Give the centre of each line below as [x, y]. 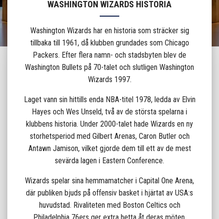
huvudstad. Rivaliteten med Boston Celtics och [109, 205]
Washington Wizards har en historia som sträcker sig [109, 31]
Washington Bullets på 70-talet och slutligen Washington [109, 67]
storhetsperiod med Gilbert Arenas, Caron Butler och [109, 136]
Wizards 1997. [109, 80]
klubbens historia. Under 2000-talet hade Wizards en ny [109, 124]
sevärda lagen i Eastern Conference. [109, 161]
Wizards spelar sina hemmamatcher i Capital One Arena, [109, 181]
